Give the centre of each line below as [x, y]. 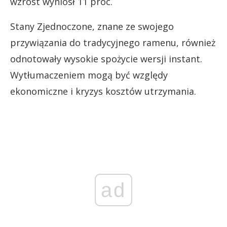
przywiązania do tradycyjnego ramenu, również [113, 42]
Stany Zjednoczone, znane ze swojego [92, 26]
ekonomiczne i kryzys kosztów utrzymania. [103, 91]
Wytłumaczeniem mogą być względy [89, 75]
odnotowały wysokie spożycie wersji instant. [106, 59]
